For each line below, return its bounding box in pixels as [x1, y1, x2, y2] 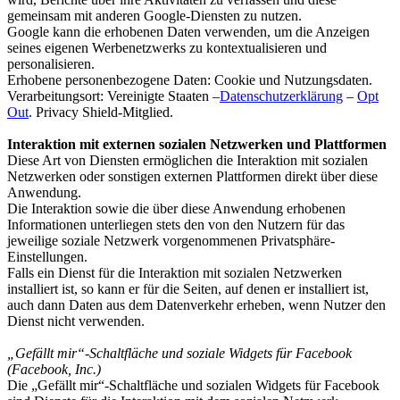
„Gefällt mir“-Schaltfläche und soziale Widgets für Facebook [7, 345, 352, 361]
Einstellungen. [7, 248, 87, 264]
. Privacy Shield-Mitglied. [29, 104, 173, 120]
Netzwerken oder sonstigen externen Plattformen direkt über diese [7, 168, 378, 184]
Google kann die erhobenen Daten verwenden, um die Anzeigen [7, 23, 370, 39]
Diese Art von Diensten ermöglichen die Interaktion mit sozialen [7, 152, 368, 168]
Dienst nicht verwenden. [7, 312, 145, 329]
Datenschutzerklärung [220, 87, 343, 104]
